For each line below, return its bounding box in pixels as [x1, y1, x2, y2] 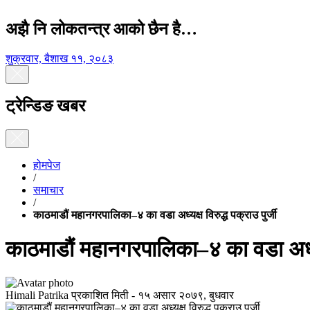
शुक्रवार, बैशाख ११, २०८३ [6, 52, 113, 64]
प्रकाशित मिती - [71, 289, 135, 301]
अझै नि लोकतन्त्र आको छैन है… [6, 20, 197, 38]
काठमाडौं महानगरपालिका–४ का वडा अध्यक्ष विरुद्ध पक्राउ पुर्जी [33, 209, 277, 221]
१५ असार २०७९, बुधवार [138, 289, 234, 301]
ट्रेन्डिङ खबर [6, 97, 85, 116]
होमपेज [33, 159, 60, 172]
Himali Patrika [6, 289, 69, 301]
